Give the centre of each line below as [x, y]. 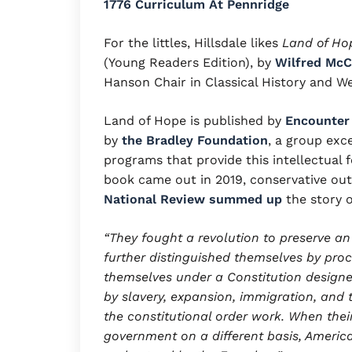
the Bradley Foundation [195, 140]
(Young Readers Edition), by [189, 62]
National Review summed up [193, 199]
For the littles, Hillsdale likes [193, 42]
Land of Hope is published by [194, 120]
